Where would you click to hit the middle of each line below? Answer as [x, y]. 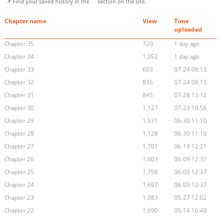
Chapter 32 [19, 82]
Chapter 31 [19, 95]
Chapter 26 [19, 159]
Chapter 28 [19, 134]
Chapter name [25, 21]
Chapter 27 [19, 147]
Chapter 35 [19, 44]
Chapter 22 [19, 211]
